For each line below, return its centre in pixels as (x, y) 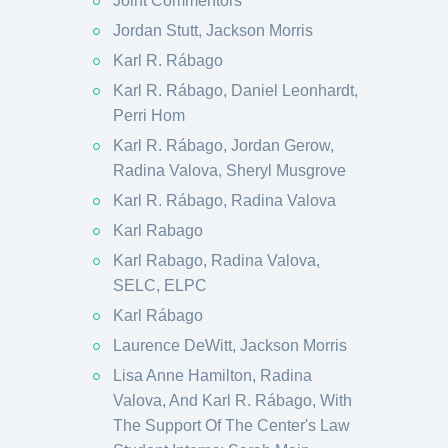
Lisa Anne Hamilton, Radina (212, 375)
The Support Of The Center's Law (231, 425)
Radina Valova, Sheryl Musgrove (229, 170)
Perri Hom (149, 115)
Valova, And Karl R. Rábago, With (232, 400)
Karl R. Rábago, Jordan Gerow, (223, 145)
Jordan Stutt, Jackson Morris (213, 30)
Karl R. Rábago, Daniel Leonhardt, (235, 90)
